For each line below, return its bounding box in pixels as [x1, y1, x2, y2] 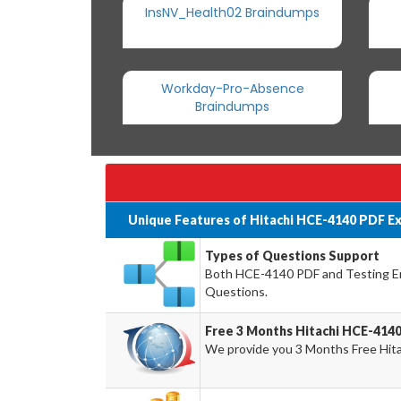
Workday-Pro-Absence [160, 80, 304, 98]
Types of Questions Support [204, 248, 380, 263]
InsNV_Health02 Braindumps [145, 4, 320, 21]
